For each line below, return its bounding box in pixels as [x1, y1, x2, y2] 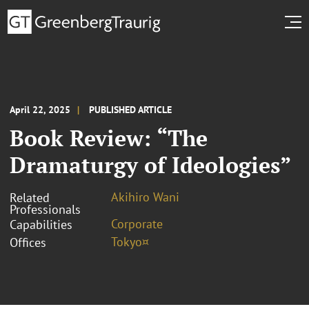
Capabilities [10, 216, 72, 232]
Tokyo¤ [111, 233, 149, 250]
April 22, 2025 [10, 103, 70, 116]
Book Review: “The [10, 123, 208, 152]
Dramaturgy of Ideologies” [10, 150, 291, 179]
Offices [10, 234, 46, 250]
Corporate [111, 215, 163, 232]
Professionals [10, 201, 81, 217]
